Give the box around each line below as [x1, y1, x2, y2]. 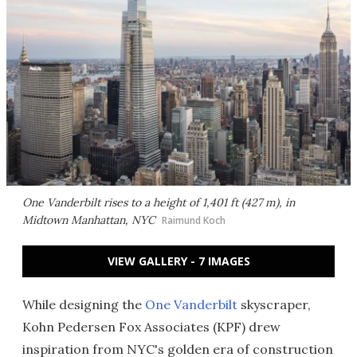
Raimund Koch [162, 214, 226, 227]
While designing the [22, 296, 145, 312]
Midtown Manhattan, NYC [22, 213, 155, 227]
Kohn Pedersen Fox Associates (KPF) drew [22, 319, 280, 335]
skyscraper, [237, 296, 311, 312]
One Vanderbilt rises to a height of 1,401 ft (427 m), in [22, 195, 295, 210]
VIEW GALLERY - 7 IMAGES [107, 253, 250, 269]
